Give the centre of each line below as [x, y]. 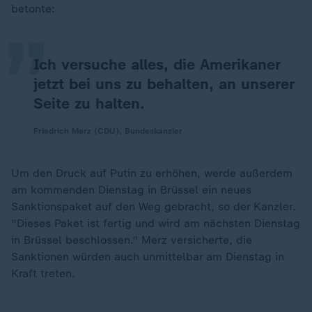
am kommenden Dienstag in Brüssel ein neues [131, 190]
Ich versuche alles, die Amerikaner [157, 64]
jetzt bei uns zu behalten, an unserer [164, 84]
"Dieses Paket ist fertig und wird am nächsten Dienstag [156, 223]
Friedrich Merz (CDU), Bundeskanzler [108, 131]
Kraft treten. [43, 273]
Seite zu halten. [89, 103]
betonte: [33, 9]
